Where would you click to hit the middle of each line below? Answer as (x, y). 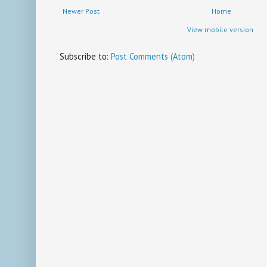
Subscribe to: (85, 57)
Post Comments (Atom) (153, 57)
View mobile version (221, 30)
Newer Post (81, 11)
